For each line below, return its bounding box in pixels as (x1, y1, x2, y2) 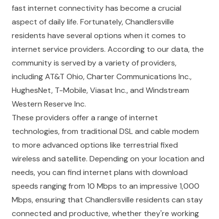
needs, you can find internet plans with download (12, 167, 188, 177)
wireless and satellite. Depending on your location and (12, 153, 204, 164)
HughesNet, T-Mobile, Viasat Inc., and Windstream (12, 85, 189, 95)
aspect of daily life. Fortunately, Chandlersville (12, 17, 174, 27)
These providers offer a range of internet (12, 112, 158, 123)
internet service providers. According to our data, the (12, 44, 204, 54)
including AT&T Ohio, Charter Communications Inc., (12, 71, 192, 82)
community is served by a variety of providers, (12, 58, 176, 68)
